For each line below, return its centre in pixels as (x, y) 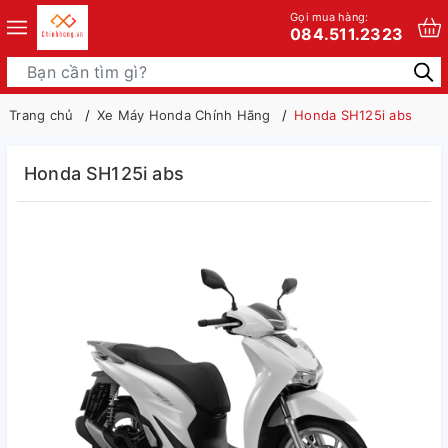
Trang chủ (41, 115)
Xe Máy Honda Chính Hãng (183, 115)
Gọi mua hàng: (329, 16)
